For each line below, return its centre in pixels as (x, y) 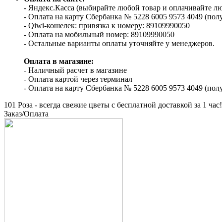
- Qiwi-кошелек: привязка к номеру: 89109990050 (107, 26)
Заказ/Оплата (26, 114)
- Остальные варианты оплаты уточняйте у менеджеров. (119, 44)
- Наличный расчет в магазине (75, 70)
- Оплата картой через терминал (78, 79)
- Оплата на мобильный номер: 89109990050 (99, 35)
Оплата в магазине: (59, 61)
